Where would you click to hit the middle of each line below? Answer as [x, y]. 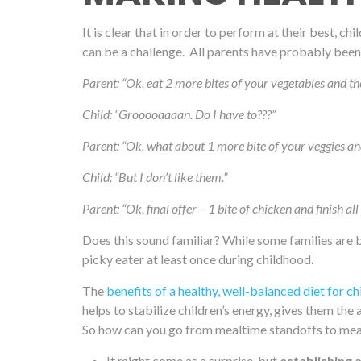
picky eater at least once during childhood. [198, 259]
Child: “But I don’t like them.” [155, 177]
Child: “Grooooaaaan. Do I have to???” [179, 114]
